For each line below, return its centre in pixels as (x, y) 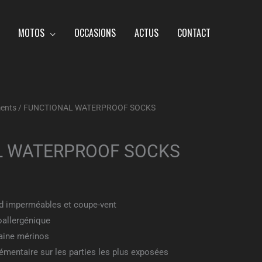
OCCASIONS (95, 33)
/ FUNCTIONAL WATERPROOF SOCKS (86, 108)
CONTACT (194, 33)
